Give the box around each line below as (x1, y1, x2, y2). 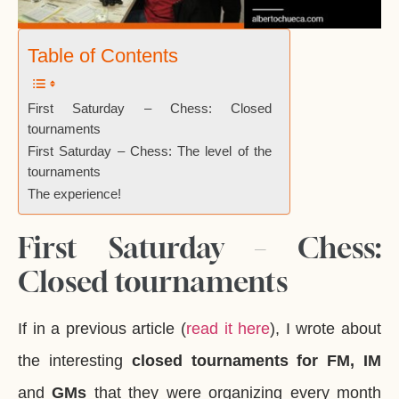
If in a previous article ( (18, 319, 186, 338)
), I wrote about (270, 319, 382, 338)
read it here (186, 319, 271, 338)
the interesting (18, 351, 132, 370)
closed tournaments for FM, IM (131, 351, 382, 370)
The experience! (28, 186, 121, 201)
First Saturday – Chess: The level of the (28, 143, 272, 159)
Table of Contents (28, 44, 178, 67)
